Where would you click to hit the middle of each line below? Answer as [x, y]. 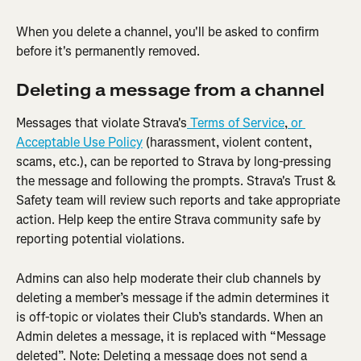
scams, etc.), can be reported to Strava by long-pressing [175, 162]
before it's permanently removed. [108, 51]
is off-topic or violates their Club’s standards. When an [171, 317]
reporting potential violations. [100, 239]
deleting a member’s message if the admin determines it [174, 297]
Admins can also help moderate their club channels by [170, 278]
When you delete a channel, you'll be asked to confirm [169, 31]
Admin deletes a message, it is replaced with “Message [172, 336]
